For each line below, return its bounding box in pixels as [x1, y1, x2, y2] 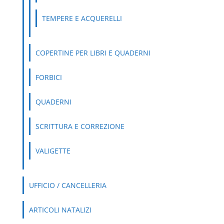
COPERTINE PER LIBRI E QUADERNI [35, 47, 150, 57]
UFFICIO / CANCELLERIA [28, 180, 106, 190]
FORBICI [35, 72, 62, 82]
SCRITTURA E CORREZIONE [35, 121, 124, 131]
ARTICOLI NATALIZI [28, 204, 91, 214]
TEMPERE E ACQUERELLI [41, 13, 122, 23]
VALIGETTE [35, 145, 70, 155]
